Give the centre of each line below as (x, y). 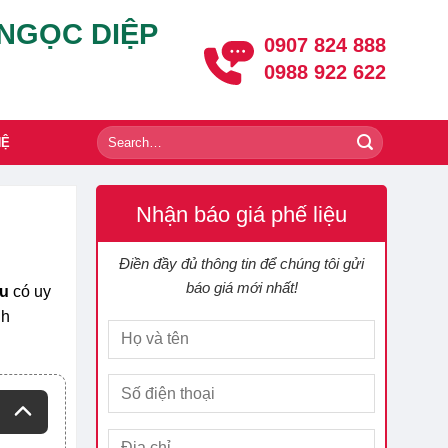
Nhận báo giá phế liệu (242, 214)
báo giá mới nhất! (241, 287)
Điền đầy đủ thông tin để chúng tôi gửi (242, 263)
